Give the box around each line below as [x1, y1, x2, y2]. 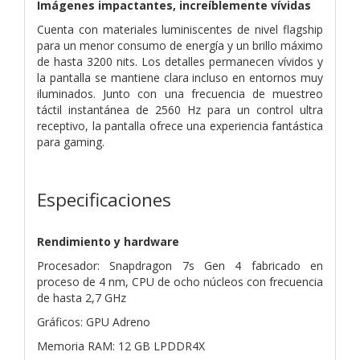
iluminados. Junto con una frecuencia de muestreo [37, 85, 323, 101]
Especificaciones [37, 186, 171, 212]
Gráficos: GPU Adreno [37, 313, 150, 329]
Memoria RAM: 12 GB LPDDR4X [37, 337, 205, 354]
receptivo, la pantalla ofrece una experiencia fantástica [37, 117, 323, 133]
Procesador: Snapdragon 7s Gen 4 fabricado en [37, 257, 323, 273]
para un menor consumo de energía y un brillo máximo [37, 37, 323, 53]
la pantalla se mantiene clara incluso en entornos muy [37, 69, 323, 85]
